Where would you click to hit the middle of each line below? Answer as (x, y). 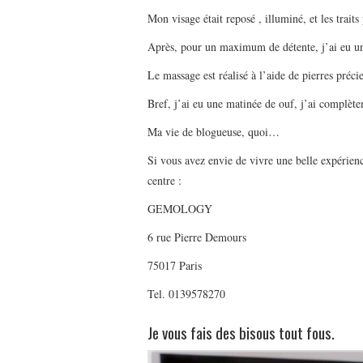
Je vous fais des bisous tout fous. (241, 333)
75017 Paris (175, 266)
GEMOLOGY (180, 209)
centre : (164, 181)
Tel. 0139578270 (186, 294)
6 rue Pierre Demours (197, 237)
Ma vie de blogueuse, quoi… (214, 132)
